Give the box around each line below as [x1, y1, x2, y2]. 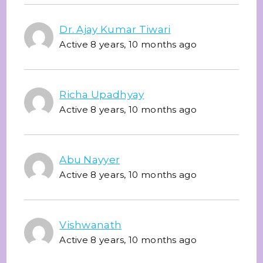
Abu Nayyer [59, 153, 120, 166]
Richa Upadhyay [59, 88, 144, 100]
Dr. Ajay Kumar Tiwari [59, 23, 171, 35]
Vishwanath [59, 218, 122, 231]
